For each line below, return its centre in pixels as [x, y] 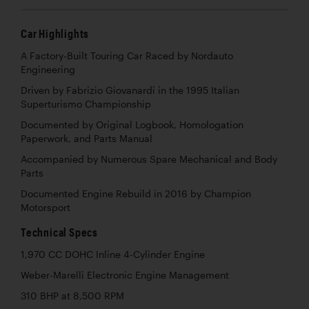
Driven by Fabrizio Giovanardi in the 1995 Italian [130, 91]
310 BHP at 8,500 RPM [72, 296]
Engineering [48, 70]
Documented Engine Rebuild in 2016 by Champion [136, 194]
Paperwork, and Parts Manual [87, 139]
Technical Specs [59, 232]
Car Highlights [55, 34]
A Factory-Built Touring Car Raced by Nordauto [127, 56]
